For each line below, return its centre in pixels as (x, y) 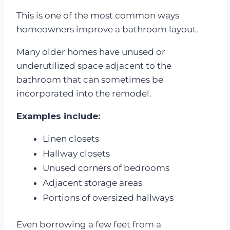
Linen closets (71, 138)
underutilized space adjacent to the (94, 65)
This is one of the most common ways (98, 15)
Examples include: (58, 116)
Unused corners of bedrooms (106, 168)
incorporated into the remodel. (84, 93)
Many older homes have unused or (91, 52)
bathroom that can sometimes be (90, 79)
